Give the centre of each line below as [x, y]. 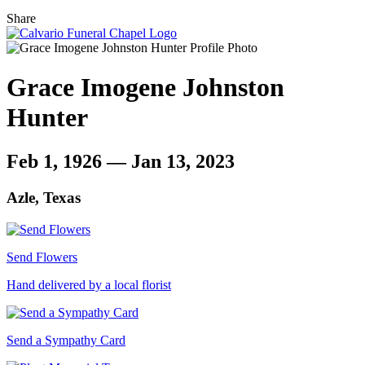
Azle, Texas [44, 197]
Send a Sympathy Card [66, 340]
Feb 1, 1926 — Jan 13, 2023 [121, 161]
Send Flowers [42, 257]
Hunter [47, 118]
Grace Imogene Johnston [145, 88]
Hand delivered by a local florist [89, 284]
